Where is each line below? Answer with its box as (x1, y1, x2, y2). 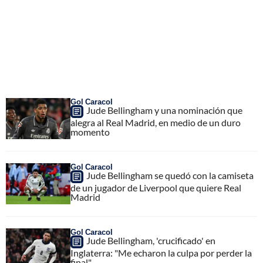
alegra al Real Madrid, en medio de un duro (70, 117, 241, 129)
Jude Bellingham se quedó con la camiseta (86, 170, 254, 181)
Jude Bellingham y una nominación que (86, 104, 242, 116)
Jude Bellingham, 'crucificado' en (86, 235, 215, 247)
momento (70, 126, 110, 138)
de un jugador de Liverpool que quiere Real (70, 182, 241, 194)
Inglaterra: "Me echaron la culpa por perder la (70, 247, 252, 259)
